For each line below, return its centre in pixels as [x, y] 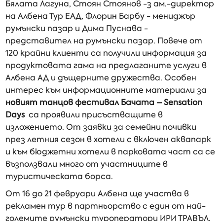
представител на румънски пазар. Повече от [104, 41]
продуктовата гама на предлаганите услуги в [106, 65]
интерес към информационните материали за [106, 90]
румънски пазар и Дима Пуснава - [77, 28]
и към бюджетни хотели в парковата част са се [110, 152]
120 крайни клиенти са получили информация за [106, 53]
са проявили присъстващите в [94, 115]
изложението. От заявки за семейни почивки [101, 127]
